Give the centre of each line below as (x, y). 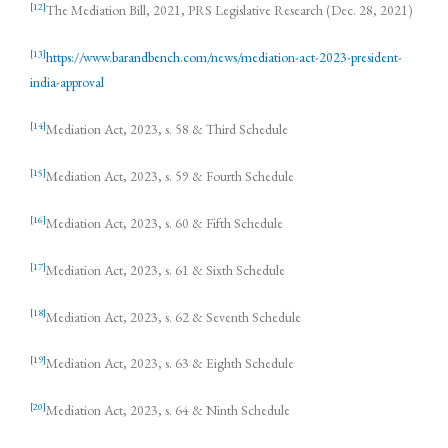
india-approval (67, 82)
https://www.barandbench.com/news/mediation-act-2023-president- (224, 57)
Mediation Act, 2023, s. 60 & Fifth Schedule (164, 222)
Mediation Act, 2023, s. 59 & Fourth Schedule (170, 175)
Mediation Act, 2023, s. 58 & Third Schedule (167, 129)
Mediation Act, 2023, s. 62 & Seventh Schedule (173, 316)
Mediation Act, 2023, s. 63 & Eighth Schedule (170, 363)
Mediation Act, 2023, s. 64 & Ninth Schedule (168, 410)
